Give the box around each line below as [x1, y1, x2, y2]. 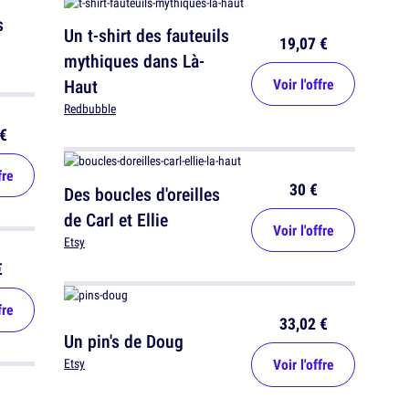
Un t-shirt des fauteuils [64, 23, 229, 48]
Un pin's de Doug [64, 329, 184, 354]
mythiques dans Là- [64, 48, 204, 74]
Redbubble [64, 100, 116, 118]
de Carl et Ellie [64, 207, 168, 233]
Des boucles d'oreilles [64, 182, 220, 207]
